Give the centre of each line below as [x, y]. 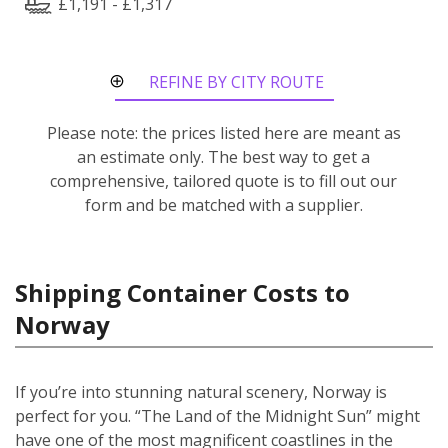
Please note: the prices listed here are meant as [223, 132]
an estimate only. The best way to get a [224, 156]
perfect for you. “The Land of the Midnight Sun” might [217, 415]
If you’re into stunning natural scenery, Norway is [201, 391]
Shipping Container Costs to [182, 292]
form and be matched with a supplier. [223, 204]
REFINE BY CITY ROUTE [236, 81]
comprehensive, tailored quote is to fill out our [224, 180]
